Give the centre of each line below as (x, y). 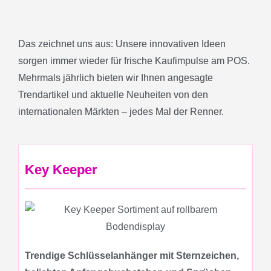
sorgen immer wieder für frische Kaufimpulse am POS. (134, 61)
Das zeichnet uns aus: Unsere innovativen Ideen (122, 44)
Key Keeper (61, 170)
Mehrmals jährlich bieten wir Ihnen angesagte (116, 78)
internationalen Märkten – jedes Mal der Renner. (121, 112)
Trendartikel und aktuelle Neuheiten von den (113, 95)
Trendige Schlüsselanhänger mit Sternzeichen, (132, 256)
